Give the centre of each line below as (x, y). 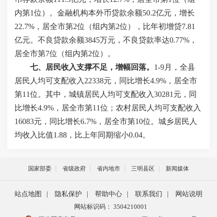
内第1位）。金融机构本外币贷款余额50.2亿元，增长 (105, 13)
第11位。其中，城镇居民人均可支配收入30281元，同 (106, 94)
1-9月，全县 (175, 67)
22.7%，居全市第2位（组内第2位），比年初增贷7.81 (105, 26)
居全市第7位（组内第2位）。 (65, 54)
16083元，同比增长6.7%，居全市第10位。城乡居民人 (106, 121)
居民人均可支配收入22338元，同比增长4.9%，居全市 (106, 81)
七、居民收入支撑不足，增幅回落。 (92, 67)
